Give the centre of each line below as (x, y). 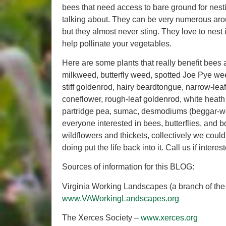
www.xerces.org (169, 218)
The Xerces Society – (101, 218)
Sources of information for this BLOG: (128, 167)
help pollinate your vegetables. (117, 43)
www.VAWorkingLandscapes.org (121, 198)
